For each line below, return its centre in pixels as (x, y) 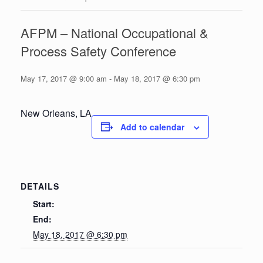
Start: (44, 203)
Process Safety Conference (98, 50)
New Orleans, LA (56, 113)
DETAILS (40, 186)
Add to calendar (152, 127)
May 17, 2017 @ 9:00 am (64, 78)
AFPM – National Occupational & (114, 32)
